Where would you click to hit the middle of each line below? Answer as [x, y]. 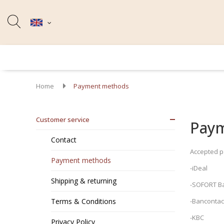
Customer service [63, 119]
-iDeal [198, 168]
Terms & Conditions [83, 201]
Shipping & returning [84, 181]
